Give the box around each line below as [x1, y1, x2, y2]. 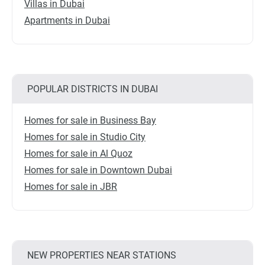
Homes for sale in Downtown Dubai [24, 164, 172, 176]
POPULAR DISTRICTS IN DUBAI [27, 83, 158, 95]
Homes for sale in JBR [24, 181, 117, 193]
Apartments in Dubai [24, 15, 110, 27]
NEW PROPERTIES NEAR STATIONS [27, 250, 176, 261]
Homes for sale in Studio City [24, 131, 146, 143]
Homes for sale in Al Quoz [24, 148, 132, 160]
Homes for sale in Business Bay [24, 115, 156, 127]
